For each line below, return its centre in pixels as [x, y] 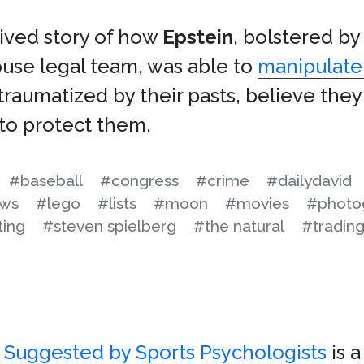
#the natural [239, 226]
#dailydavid [309, 180]
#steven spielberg [109, 226]
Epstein [198, 37]
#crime [223, 180]
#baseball [46, 180]
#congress [139, 180]
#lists [117, 203]
